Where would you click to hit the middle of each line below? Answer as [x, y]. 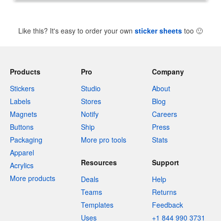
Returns [164, 192]
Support [166, 162]
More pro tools [104, 140]
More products [33, 178]
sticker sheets [158, 31]
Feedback [167, 205]
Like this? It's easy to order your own [76, 31]
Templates [97, 205]
